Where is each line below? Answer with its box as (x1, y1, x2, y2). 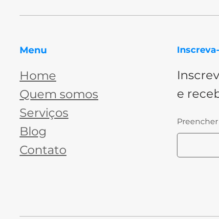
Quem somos (20, 87, 98, 101)
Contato (20, 143, 66, 157)
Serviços (20, 106, 68, 120)
